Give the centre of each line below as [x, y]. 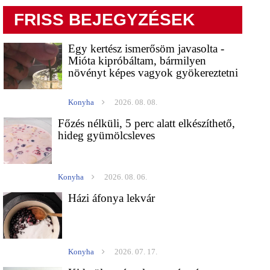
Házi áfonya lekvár [112, 198]
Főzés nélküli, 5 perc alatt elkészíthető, [147, 124]
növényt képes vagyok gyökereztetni [153, 73]
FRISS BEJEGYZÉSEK [105, 20]
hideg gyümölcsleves [107, 136]
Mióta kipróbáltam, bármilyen [137, 61]
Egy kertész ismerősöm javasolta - [146, 49]
